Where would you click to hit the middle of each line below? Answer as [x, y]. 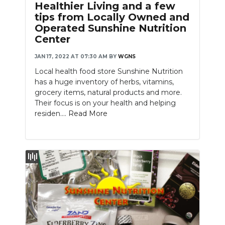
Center [52, 39]
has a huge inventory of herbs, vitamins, [104, 82]
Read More [88, 114]
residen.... [51, 114]
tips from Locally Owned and [112, 17]
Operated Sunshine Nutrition [110, 28]
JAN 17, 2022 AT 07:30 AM [71, 57]
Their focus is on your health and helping [105, 103]
